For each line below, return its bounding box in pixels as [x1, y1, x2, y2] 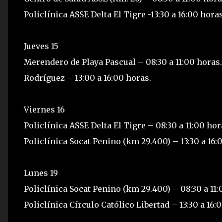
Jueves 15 [24, 41, 58, 51]
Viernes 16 [24, 105, 65, 114]
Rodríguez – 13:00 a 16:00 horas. [24, 73, 151, 83]
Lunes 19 [24, 168, 58, 178]
